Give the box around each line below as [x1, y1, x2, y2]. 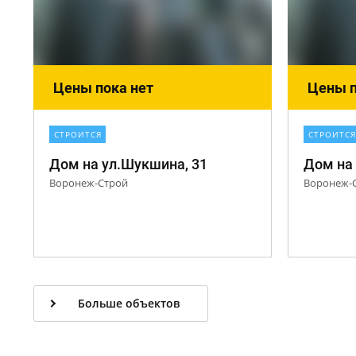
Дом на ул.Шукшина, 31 [49, 156, 207, 172]
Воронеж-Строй [49, 176, 128, 190]
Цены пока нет [53, 79, 153, 96]
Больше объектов [78, 296, 180, 311]
